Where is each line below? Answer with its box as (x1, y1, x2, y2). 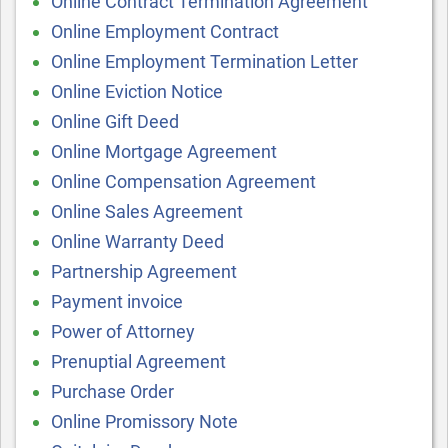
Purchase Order (51, 381, 174, 402)
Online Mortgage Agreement (51, 141, 277, 162)
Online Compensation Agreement (51, 171, 316, 192)
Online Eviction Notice (51, 81, 223, 102)
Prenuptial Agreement (51, 351, 226, 372)
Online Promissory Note (51, 411, 238, 432)
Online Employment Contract (51, 21, 279, 42)
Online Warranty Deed (51, 231, 224, 252)
